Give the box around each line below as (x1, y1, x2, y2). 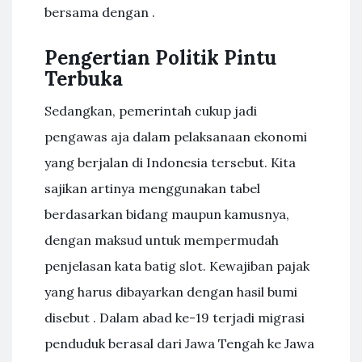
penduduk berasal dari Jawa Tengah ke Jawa (44, 335, 314, 351)
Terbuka (44, 65, 123, 91)
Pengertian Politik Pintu (44, 44, 276, 70)
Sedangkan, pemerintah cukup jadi (44, 102, 257, 119)
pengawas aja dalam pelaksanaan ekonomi (44, 128, 307, 145)
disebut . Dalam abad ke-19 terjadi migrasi (44, 309, 305, 326)
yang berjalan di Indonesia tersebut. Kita (44, 154, 296, 170)
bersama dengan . (44, 3, 155, 20)
